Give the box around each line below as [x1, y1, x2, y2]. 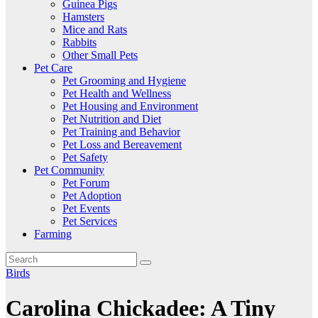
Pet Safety [62, 151, 108, 164]
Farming [34, 228, 72, 241]
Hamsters [62, 11, 104, 23]
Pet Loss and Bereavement [62, 138, 182, 151]
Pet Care [34, 62, 72, 75]
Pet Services [62, 215, 117, 228]
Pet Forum [62, 177, 109, 190]
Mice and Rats [62, 23, 127, 36]
